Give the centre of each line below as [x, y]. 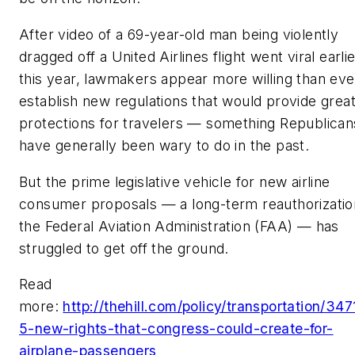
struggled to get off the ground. [124, 248]
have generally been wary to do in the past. [164, 146]
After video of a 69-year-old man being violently [179, 35]
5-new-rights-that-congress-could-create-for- [176, 329]
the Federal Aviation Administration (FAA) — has [179, 226]
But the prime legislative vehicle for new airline [175, 181]
